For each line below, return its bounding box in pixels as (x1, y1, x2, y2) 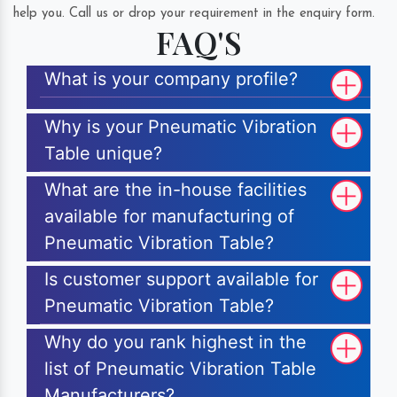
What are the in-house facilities (44, 179, 307, 201)
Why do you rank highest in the (44, 331, 307, 354)
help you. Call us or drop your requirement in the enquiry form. (13, 7, 375, 21)
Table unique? (44, 143, 162, 165)
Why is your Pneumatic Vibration (44, 116, 317, 138)
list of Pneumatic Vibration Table (44, 358, 316, 380)
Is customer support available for (44, 269, 318, 291)
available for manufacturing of (44, 206, 294, 228)
